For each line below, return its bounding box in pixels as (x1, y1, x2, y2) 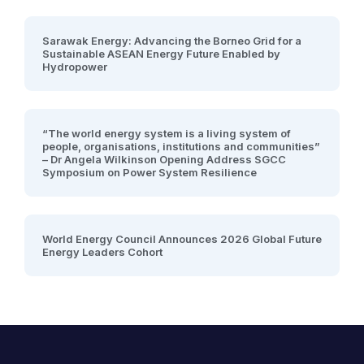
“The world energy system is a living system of (42, 127, 291, 140)
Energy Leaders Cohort (42, 245, 162, 258)
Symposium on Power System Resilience (42, 166, 257, 179)
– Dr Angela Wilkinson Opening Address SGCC (42, 153, 286, 166)
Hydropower (42, 60, 107, 73)
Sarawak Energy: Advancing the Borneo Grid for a (42, 34, 301, 47)
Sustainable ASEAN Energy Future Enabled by (42, 47, 280, 60)
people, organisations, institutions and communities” (42, 140, 320, 153)
